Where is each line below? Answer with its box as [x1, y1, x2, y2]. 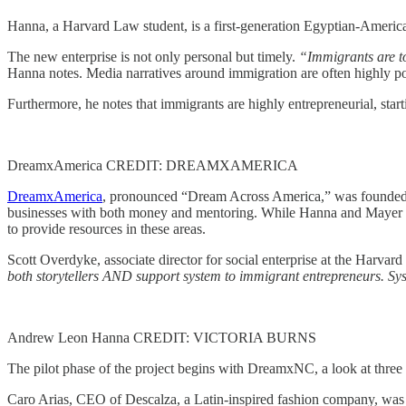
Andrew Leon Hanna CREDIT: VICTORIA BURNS [7, 329, 316, 345]
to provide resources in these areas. [7, 220, 206, 237]
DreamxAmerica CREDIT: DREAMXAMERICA [7, 157, 298, 173]
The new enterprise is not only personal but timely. [7, 48, 299, 64]
